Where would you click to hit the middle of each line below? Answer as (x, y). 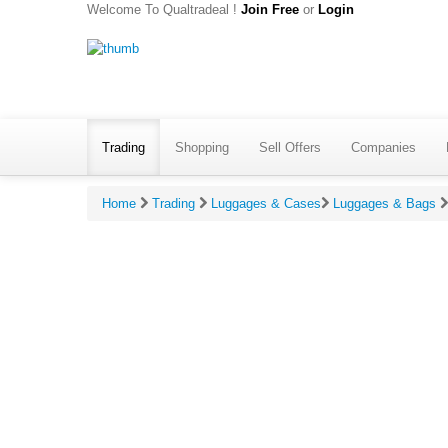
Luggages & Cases (266, 203)
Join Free (270, 9)
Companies (383, 147)
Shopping (202, 147)
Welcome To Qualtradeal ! (164, 9)
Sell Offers (290, 147)
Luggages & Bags (384, 203)
